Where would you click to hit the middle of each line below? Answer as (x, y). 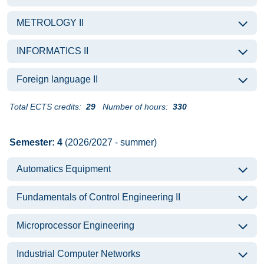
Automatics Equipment (64, 169)
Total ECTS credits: (45, 107)
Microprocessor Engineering (75, 225)
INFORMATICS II (52, 51)
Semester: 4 (36, 142)
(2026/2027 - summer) (110, 142)
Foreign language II (57, 79)
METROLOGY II (50, 23)
